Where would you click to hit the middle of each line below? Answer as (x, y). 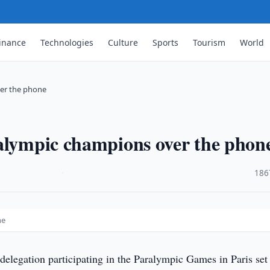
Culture (123, 42)
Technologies (67, 42)
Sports (166, 42)
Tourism (209, 42)
